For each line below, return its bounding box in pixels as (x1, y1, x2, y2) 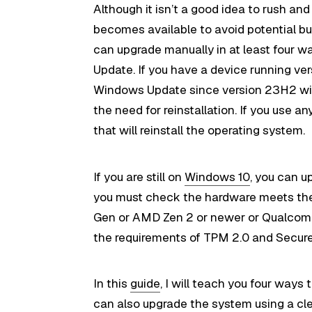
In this (93, 276, 131, 292)
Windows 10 (185, 169, 251, 185)
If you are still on (93, 169, 185, 185)
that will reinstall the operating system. (93, 123, 306, 139)
